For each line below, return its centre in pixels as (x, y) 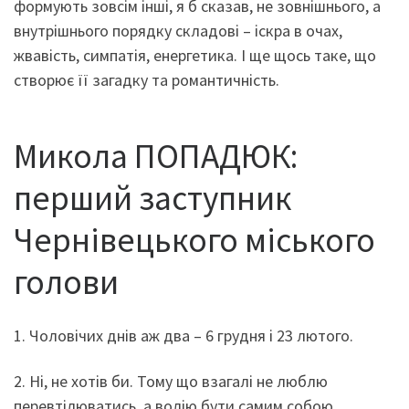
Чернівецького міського (194, 239)
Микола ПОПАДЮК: (156, 155)
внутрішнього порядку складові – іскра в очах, (178, 31)
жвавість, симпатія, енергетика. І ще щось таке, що (195, 55)
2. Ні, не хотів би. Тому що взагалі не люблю (171, 381)
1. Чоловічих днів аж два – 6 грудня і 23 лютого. (184, 336)
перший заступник (153, 197)
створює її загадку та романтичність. (147, 80)
